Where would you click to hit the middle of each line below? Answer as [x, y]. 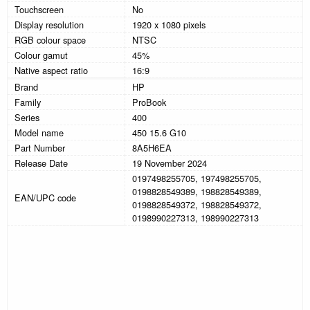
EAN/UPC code [45, 198]
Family [28, 102]
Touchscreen [39, 10]
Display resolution [49, 25]
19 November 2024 [170, 163]
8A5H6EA [152, 148]
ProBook [149, 102]
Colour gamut [41, 55]
